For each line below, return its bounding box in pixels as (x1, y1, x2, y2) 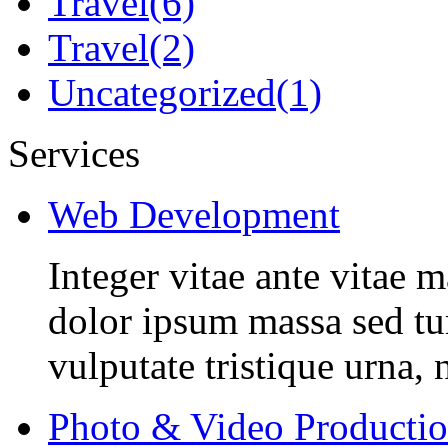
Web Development (48, 193, 340, 237)
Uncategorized (48, 71, 276, 115)
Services (8, 132, 140, 176)
